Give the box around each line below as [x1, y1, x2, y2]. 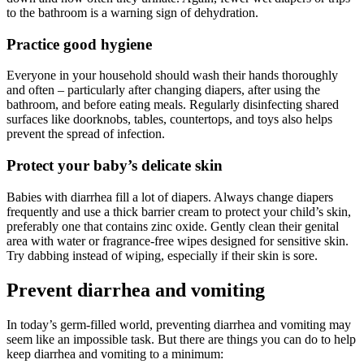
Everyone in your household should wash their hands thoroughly [6, 68, 338, 83]
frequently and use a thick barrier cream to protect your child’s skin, [6, 204, 351, 219]
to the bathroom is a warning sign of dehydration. [6, 5, 258, 19]
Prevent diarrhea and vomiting [6, 279, 265, 301]
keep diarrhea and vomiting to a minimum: [6, 346, 223, 361]
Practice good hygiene [6, 35, 152, 53]
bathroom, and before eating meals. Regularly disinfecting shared [6, 97, 339, 112]
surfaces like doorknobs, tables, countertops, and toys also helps [6, 112, 332, 127]
